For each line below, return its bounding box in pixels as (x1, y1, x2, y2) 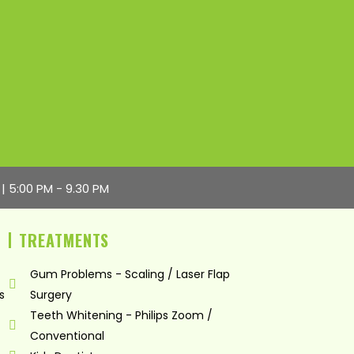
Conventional (30, 327, 105, 344)
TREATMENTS (19, 228, 110, 252)
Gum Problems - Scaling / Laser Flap (30, 265, 231, 282)
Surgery (30, 286, 73, 303)
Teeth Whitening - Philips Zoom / (30, 307, 213, 323)
